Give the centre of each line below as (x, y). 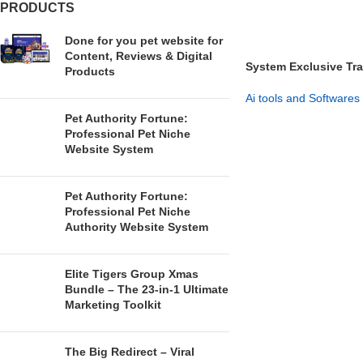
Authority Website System (137, 227)
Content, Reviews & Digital (139, 56)
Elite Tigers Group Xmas (132, 274)
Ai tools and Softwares (302, 98)
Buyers (265, 81)
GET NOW (280, 123)
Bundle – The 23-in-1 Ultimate (147, 289)
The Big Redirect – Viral (130, 352)
